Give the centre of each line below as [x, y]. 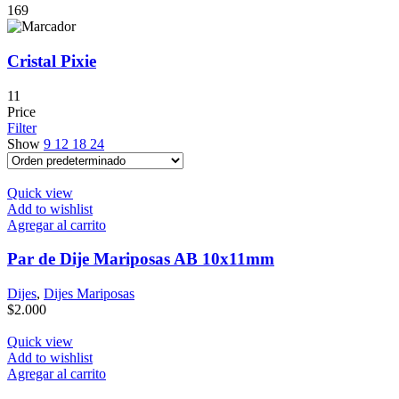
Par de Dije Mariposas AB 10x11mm [141, 259]
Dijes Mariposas [89, 294]
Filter [22, 127]
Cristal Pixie [52, 61]
